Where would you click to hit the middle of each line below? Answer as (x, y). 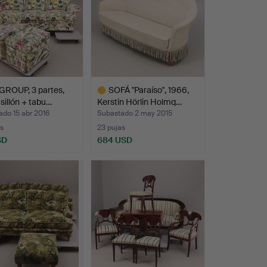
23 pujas (111, 128)
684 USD (114, 140)
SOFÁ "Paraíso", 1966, (148, 90)
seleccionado (116, 170)
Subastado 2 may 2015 (134, 114)
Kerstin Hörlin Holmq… (139, 102)
